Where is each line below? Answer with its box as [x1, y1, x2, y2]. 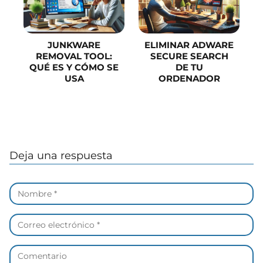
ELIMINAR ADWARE [144, 39, 234, 51]
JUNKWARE [48, 39, 100, 51]
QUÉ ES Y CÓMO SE [29, 62, 119, 73]
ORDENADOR [158, 73, 220, 85]
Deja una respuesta [9, 149, 113, 163]
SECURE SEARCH [150, 50, 228, 62]
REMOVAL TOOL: [36, 50, 112, 62]
